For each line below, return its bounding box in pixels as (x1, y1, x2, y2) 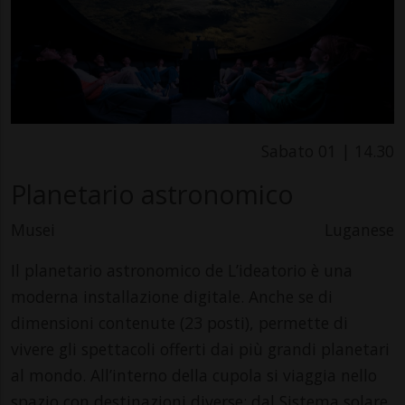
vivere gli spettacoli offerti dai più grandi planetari (11, 337, 390, 360)
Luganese (325, 218, 394, 240)
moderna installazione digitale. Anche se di (11, 285, 333, 307)
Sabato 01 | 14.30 (261, 139, 394, 162)
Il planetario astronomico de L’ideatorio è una (11, 259, 353, 281)
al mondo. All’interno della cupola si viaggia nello (11, 363, 377, 386)
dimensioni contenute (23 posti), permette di (11, 311, 348, 334)
